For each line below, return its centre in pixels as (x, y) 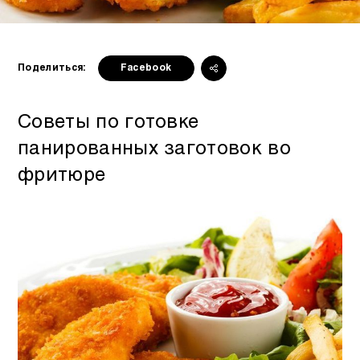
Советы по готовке (108, 123)
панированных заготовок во (155, 149)
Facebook (146, 68)
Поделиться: (52, 68)
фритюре (62, 176)
